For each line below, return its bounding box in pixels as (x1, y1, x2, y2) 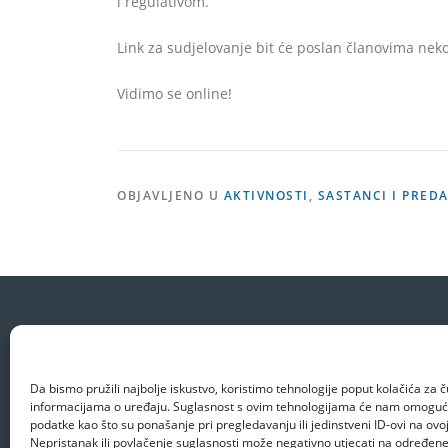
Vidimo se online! (117, 84, 232, 103)
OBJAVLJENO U (117, 187, 224, 204)
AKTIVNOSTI (223, 187, 309, 204)
